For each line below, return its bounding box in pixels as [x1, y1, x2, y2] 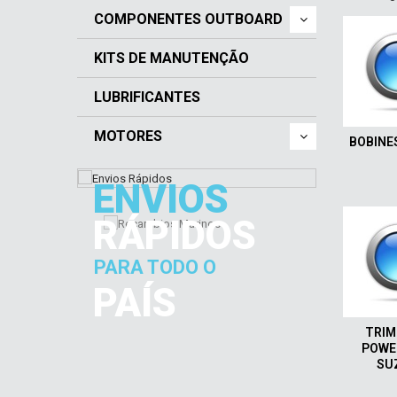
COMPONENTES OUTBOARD [94, 11, 283, 27]
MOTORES [94, 128, 162, 144]
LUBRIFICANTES [94, 89, 200, 105]
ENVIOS [93, 176, 229, 222]
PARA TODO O [94, 256, 216, 278]
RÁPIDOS [93, 213, 256, 259]
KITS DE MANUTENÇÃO [94, 50, 249, 66]
